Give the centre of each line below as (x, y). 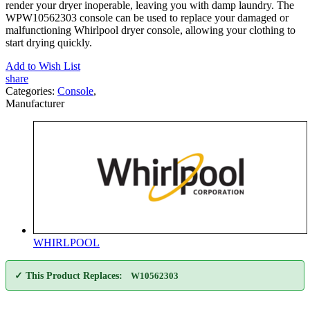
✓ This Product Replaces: (69, 275)
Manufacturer (35, 103)
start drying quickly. (49, 42)
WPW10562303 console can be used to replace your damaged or (147, 17)
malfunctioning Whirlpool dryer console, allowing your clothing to (151, 30)
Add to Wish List (43, 66)
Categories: (31, 91)
